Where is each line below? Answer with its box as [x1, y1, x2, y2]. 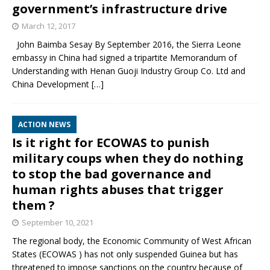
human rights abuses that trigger [12, 181, 224, 198]
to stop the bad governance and [12, 166, 212, 183]
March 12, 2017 [22, 20, 75, 32]
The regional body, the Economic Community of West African [12, 235, 251, 247]
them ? [12, 197, 55, 214]
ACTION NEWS [18, 119, 71, 130]
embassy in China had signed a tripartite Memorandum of [12, 52, 237, 64]
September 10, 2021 [22, 217, 93, 228]
